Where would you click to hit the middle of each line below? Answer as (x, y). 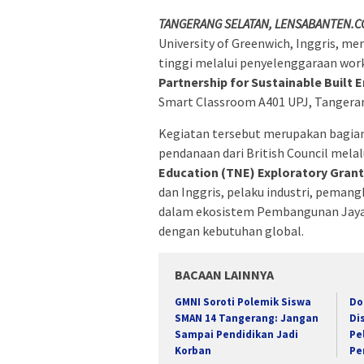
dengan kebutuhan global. (231, 230)
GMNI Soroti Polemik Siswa (243, 301)
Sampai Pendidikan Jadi (236, 334)
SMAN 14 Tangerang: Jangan (247, 318)
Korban (193, 350)
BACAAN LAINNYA (224, 274)
